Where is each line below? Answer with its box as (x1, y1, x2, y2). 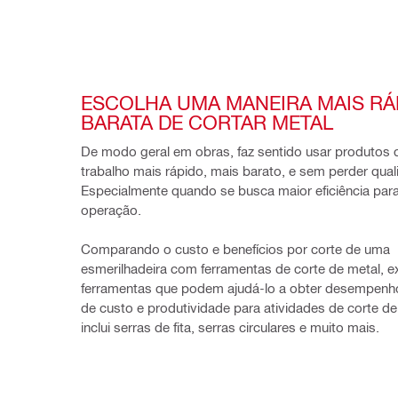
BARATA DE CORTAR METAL (81, 109, 333, 133)
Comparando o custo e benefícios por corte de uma (81, 240, 390, 257)
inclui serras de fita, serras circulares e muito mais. (81, 318, 383, 335)
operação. (81, 201, 141, 218)
